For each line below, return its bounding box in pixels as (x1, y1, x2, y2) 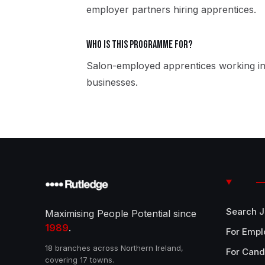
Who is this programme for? (86, 38, 192, 51)
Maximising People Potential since (45, 208, 196, 219)
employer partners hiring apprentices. (86, 4, 256, 15)
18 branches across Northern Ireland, (45, 243, 183, 253)
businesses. (86, 76, 138, 88)
